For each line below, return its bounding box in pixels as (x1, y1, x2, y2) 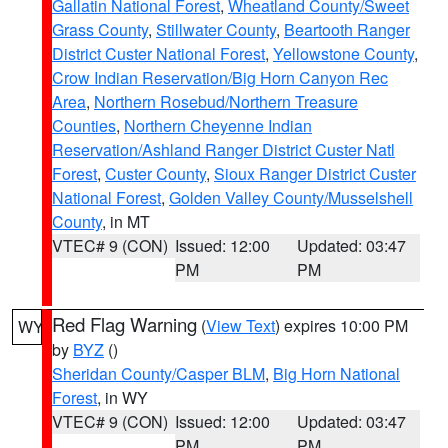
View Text (206, 314, 275, 337)
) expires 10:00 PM (275, 314, 408, 337)
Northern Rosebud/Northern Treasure (94, 90, 358, 113)
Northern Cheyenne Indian (124, 114, 312, 137)
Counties (52, 114, 116, 137)
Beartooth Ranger (284, 18, 410, 41)
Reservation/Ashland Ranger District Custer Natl (52, 138, 395, 161)
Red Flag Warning (52, 311, 197, 337)
